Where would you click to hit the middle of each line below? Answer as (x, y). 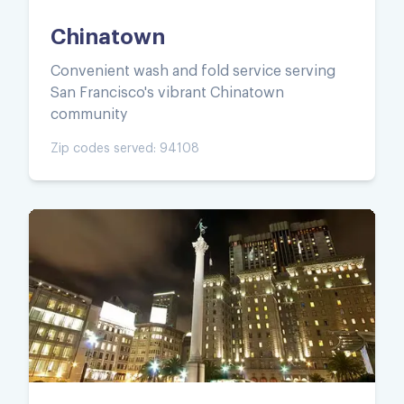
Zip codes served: (105, 148)
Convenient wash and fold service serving (193, 71)
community (89, 114)
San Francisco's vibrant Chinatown (167, 92)
